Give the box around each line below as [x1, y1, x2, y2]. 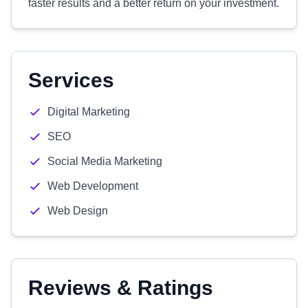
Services [28, 69, 114, 91]
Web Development [47, 180, 138, 192]
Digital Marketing [47, 106, 130, 118]
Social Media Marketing [47, 155, 162, 167]
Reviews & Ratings [28, 276, 213, 299]
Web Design [47, 205, 108, 217]
